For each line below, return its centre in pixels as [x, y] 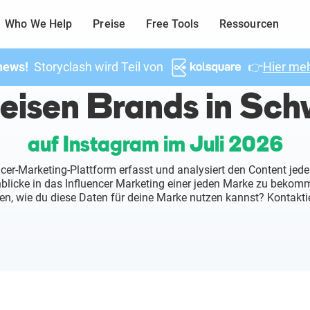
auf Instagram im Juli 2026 [155, 144]
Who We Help [39, 24]
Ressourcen [249, 24]
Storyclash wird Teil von [96, 67]
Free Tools [172, 24]
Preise [109, 24]
